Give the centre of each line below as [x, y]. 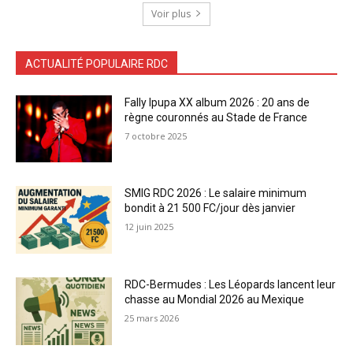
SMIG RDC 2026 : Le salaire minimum [216, 193]
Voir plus [171, 13]
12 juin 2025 [149, 227]
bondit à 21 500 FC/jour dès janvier [210, 208]
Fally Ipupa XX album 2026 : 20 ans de [217, 102]
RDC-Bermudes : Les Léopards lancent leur [230, 284]
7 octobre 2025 [156, 136]
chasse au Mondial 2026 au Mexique [215, 299]
